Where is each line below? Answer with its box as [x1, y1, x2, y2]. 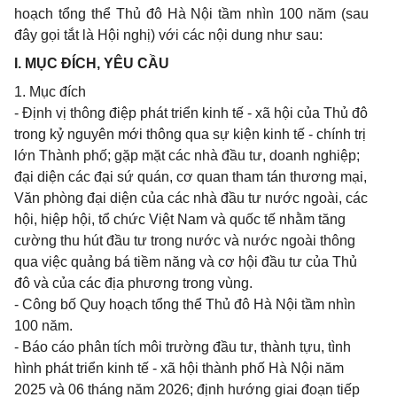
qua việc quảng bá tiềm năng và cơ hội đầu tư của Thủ [14, 254, 357, 269]
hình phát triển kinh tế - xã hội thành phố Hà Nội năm [14, 361, 344, 376]
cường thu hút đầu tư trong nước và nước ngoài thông [14, 233, 355, 248]
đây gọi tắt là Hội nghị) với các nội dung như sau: [14, 27, 323, 43]
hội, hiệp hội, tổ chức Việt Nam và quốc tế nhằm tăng [14, 212, 346, 227]
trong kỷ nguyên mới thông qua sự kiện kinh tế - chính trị [14, 127, 366, 142]
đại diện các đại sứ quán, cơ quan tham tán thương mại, [14, 169, 367, 184]
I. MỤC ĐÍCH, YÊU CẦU [14, 56, 169, 71]
